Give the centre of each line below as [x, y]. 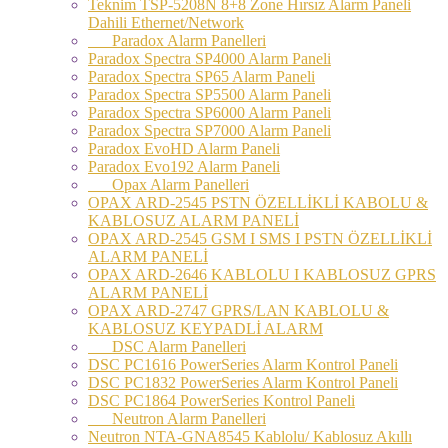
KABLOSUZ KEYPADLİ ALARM [205, 328]
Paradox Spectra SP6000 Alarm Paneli [209, 112]
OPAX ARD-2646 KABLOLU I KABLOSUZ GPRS [262, 274]
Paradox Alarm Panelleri [177, 40]
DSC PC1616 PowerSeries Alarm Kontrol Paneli [243, 364]
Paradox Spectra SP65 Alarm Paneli [201, 76]
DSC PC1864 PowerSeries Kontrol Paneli [221, 400]
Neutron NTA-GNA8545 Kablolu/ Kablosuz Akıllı [250, 436]
